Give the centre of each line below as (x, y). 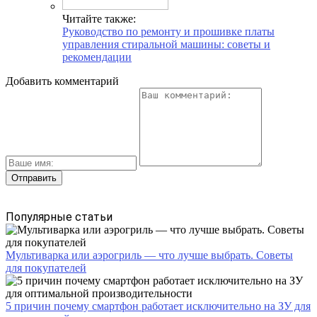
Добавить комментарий (62, 81)
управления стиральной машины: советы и (166, 45)
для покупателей (46, 268)
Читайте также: (99, 19)
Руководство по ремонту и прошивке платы (168, 32)
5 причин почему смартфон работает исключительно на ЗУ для (158, 306)
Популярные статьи (59, 217)
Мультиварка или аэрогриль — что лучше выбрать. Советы (149, 255)
